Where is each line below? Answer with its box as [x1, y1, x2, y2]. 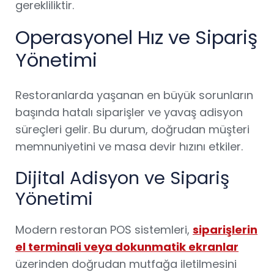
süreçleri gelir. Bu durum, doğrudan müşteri [15, 122, 250, 137]
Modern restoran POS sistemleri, [15, 222, 193, 237]
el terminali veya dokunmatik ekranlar [15, 239, 239, 254]
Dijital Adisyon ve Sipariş [15, 166, 229, 190]
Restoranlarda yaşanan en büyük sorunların [15, 87, 253, 103]
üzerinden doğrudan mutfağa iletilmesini [15, 256, 237, 272]
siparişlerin [193, 222, 257, 237]
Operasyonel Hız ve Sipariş [15, 24, 257, 51]
